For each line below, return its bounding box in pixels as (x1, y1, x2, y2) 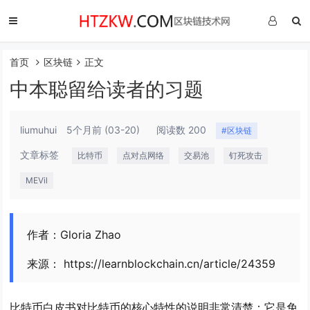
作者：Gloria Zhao (27, 228, 122, 241)
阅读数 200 (156, 124, 207, 136)
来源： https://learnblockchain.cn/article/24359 (27, 257, 276, 271)
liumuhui (20, 124, 57, 136)
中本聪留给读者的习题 (10, 77, 204, 101)
